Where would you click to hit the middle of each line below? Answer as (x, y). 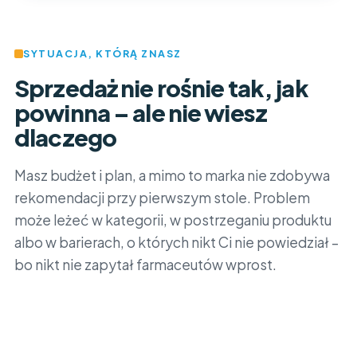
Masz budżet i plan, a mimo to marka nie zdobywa (172, 175)
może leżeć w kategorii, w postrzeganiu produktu (173, 220)
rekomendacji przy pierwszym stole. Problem (162, 198)
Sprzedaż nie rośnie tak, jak (161, 88)
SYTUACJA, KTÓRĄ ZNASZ (102, 53)
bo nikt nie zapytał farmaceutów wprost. (145, 265)
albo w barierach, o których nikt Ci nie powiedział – (177, 242)
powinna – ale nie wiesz (141, 112)
